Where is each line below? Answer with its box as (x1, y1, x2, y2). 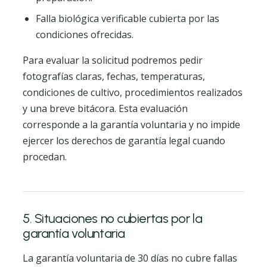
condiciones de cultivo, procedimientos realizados (23, 86, 243, 99)
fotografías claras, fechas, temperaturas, (23, 70, 205, 83)
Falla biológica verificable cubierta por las (36, 12, 219, 25)
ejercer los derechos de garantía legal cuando (23, 134, 225, 147)
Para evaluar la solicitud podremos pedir (23, 54, 203, 67)
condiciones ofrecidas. (36, 28, 133, 41)
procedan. (23, 150, 67, 163)
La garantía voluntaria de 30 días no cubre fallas (23, 252, 237, 265)
